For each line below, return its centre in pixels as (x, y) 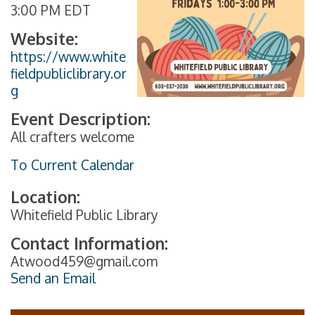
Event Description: (81, 118)
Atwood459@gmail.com (84, 261)
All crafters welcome (72, 136)
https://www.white (68, 56)
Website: (44, 38)
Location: (45, 196)
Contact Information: (89, 243)
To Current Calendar (72, 165)
